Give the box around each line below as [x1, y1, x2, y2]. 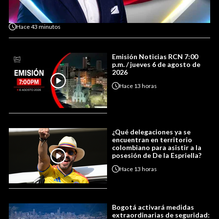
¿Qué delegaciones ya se [112, 128, 191, 136]
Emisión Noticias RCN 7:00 [112, 52, 198, 61]
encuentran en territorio [112, 135, 192, 144]
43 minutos [31, 22, 61, 30]
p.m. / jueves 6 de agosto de [112, 60, 200, 69]
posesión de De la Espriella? [112, 151, 201, 160]
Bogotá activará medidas [112, 203, 194, 212]
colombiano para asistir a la [112, 143, 201, 152]
